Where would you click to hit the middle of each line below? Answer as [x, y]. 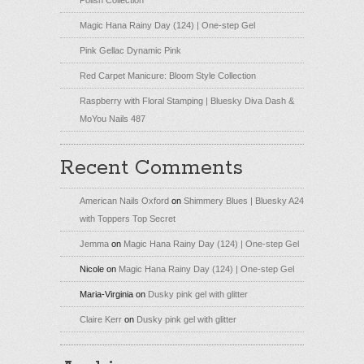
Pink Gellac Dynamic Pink [130, 50]
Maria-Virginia [106, 294]
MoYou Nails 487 [113, 118]
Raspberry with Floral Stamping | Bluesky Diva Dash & [187, 100]
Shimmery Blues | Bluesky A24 [244, 200]
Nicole [92, 269]
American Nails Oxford [124, 200]
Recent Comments [152, 168]
